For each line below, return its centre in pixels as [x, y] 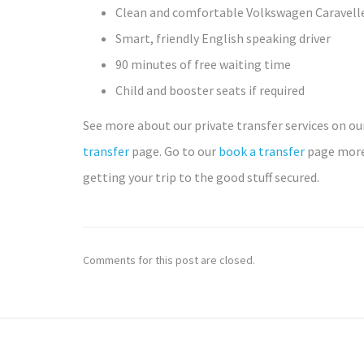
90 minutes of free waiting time [203, 65]
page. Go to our [174, 151]
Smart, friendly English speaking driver [223, 39]
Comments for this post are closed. [169, 260]
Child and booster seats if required [210, 91]
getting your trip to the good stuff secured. [201, 177]
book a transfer [262, 151]
